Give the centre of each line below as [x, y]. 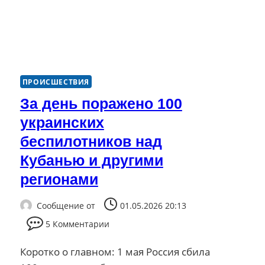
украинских [62, 123]
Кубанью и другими [91, 161]
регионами [59, 180]
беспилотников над [91, 142]
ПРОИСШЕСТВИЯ [56, 82]
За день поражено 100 [101, 104]
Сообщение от [66, 205]
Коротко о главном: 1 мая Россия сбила [115, 251]
